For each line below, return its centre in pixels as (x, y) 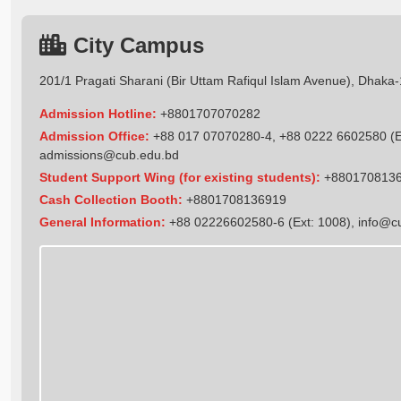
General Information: (102, 222)
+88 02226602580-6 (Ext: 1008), (262, 222)
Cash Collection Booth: (111, 199)
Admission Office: (94, 136)
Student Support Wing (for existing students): (180, 177)
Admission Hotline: (98, 113)
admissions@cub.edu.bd (109, 154)
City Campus (139, 45)
